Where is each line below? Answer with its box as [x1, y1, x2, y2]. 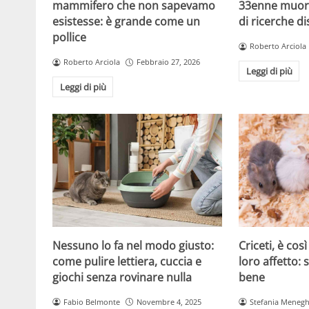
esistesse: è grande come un [52, 14, 200, 30]
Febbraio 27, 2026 [136, 57, 200, 68]
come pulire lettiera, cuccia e [52, 254, 201, 270]
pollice [52, 30, 86, 46]
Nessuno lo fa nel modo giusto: [52, 238, 214, 254]
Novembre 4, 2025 [136, 297, 201, 308]
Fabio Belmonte [63, 297, 120, 308]
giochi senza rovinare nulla [52, 270, 192, 286]
